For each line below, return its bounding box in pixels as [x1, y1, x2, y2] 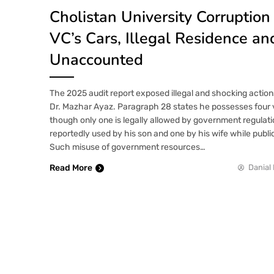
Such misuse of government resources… [50, 141, 206, 152]
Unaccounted [50, 48, 143, 70]
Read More [50, 162, 92, 173]
